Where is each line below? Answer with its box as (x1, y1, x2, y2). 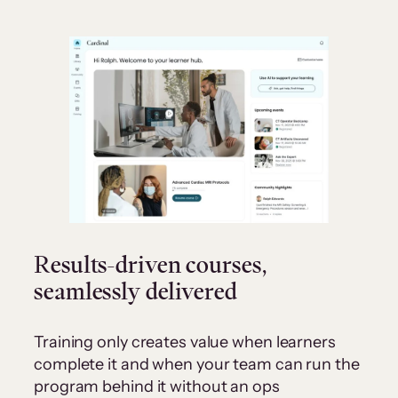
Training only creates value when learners (34, 332, 336, 353)
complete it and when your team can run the (34, 354, 360, 375)
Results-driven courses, (34, 249, 267, 282)
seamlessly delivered (34, 275, 237, 308)
